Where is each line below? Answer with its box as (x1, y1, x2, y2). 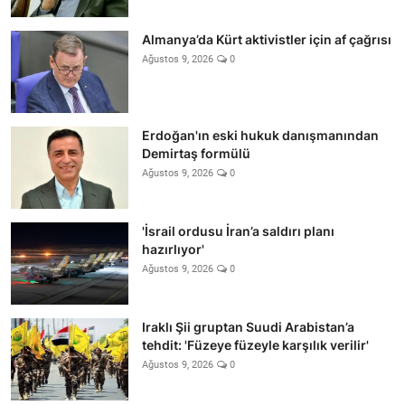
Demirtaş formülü (142, 145, 250, 161)
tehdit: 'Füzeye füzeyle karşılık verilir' (142, 336, 369, 353)
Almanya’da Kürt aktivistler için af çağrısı (142, 31, 391, 47)
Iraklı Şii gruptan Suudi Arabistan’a (142, 318, 354, 334)
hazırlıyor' (142, 240, 204, 257)
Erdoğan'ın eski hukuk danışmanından (142, 127, 379, 143)
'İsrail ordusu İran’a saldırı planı (142, 222, 334, 239)
